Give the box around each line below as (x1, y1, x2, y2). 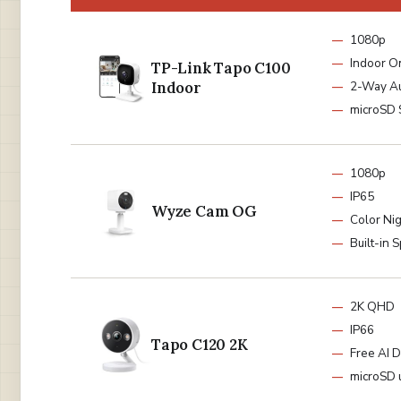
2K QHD (350, 297, 395, 315)
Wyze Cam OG (151, 200, 256, 221)
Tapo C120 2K (151, 334, 248, 354)
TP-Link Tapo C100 (151, 57, 291, 78)
